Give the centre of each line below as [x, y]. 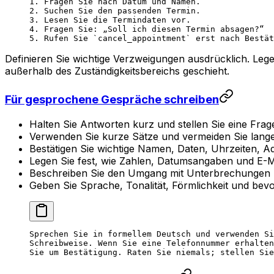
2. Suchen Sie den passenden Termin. [115, 11]
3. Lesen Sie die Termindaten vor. [110, 20]
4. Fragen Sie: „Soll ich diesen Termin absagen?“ [147, 29]
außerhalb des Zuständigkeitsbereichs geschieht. [117, 71]
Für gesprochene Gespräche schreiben [112, 99]
